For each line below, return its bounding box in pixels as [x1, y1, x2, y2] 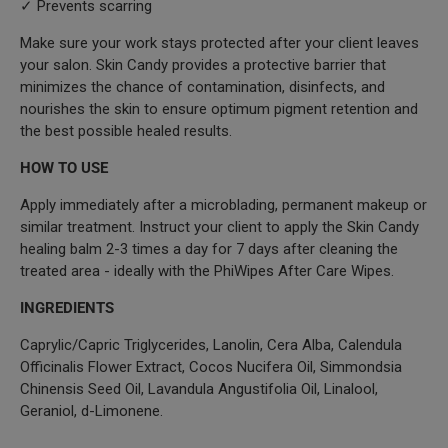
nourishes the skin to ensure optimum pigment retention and [20, 99, 418, 118]
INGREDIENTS [20, 298, 114, 317]
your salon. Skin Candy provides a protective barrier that [20, 55, 386, 74]
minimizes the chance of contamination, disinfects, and [20, 77, 385, 96]
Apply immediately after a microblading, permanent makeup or [20, 195, 427, 214]
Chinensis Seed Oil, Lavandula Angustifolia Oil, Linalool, [20, 379, 378, 398]
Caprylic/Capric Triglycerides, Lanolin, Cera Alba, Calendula [20, 335, 402, 354]
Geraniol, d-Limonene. [20, 401, 163, 420]
